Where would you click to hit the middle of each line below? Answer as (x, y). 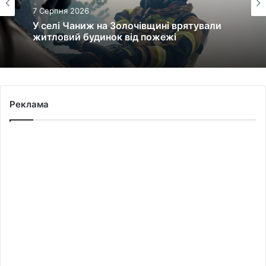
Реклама (29, 104)
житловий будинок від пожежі (104, 37)
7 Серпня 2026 (61, 10)
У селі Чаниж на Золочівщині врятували (127, 25)
